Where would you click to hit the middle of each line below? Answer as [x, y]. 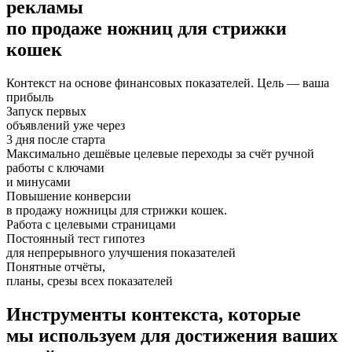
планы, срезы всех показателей [90, 280]
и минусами [38, 181]
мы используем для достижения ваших [172, 335]
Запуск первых [46, 111]
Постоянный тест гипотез [75, 238]
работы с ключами [55, 167]
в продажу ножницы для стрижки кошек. [117, 210]
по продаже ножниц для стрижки [147, 28]
